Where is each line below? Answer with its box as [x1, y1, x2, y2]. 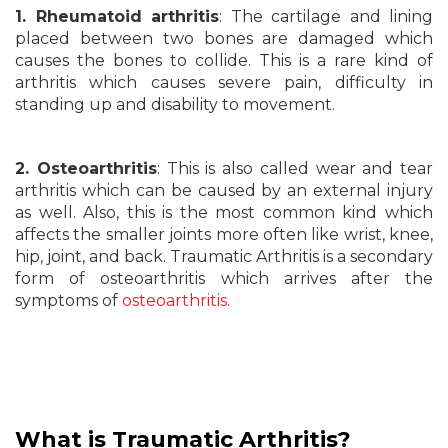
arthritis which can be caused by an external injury [15, 181, 433, 200]
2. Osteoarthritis [15, 159, 157, 178]
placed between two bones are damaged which [15, 29, 433, 48]
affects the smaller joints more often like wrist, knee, [15, 225, 433, 244]
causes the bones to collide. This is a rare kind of [15, 51, 433, 70]
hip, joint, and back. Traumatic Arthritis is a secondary [15, 247, 433, 266]
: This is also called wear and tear [156, 159, 433, 178]
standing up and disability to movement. [15, 95, 335, 114]
